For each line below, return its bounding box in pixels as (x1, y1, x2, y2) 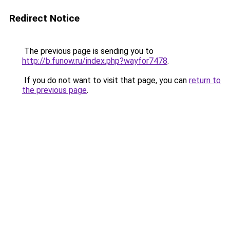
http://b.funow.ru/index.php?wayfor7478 (22, 56, 167, 66)
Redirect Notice (9, 12, 80, 24)
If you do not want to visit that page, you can (22, 75, 189, 85)
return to (189, 75, 221, 85)
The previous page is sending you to (22, 46, 154, 56)
